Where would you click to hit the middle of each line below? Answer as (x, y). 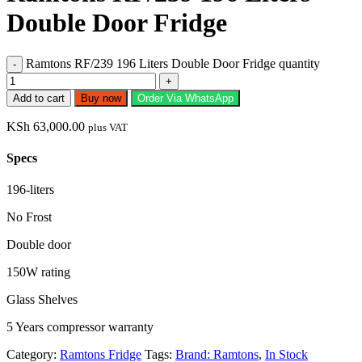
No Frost (29, 217)
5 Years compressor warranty (80, 327)
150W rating (38, 272)
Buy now (101, 98)
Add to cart (39, 98)
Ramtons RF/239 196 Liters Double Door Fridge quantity (173, 63)
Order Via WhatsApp (185, 98)
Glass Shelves (42, 300)
